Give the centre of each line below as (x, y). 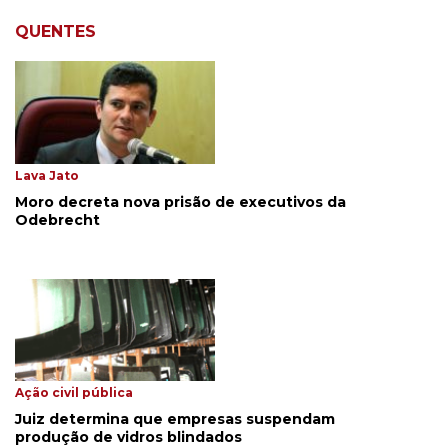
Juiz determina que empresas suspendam (175, 419)
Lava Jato (47, 175)
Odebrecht (57, 219)
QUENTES (55, 31)
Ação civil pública (74, 393)
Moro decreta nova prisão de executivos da (180, 201)
